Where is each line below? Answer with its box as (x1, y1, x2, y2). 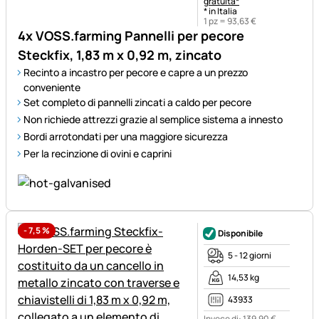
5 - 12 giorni (228, 249, 271, 262)
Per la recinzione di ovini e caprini (23, 147, 172, 161)
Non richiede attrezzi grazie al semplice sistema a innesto (23, 113, 283, 127)
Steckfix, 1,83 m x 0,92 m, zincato (18, 46, 221, 64)
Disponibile (218, 227, 263, 240)
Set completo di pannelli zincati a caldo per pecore (23, 95, 251, 110)
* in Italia (204, 5, 237, 18)
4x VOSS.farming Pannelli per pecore (18, 27, 244, 45)
